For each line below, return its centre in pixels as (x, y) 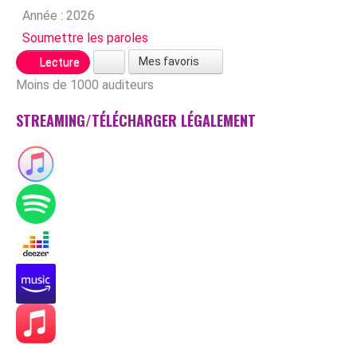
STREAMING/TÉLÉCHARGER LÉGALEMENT (136, 120)
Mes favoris (170, 61)
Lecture (59, 62)
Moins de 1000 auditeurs (85, 85)
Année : (43, 16)
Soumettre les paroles (85, 38)
